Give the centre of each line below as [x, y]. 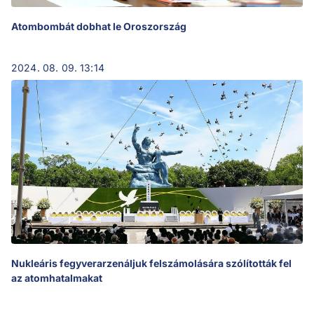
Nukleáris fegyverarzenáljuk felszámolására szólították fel [151, 264]
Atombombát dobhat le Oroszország [99, 27]
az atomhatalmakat [57, 278]
